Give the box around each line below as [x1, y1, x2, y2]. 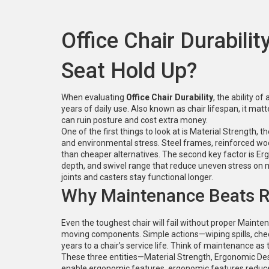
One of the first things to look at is [61, 127, 190, 136]
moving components [61, 229, 139, 239]
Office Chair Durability [126, 92, 213, 102]
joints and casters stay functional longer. [61, 172, 213, 182]
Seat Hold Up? [61, 58, 197, 83]
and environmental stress [61, 138, 158, 148]
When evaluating [61, 92, 126, 102]
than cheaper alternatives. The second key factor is [61, 150, 256, 159]
